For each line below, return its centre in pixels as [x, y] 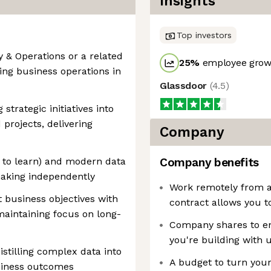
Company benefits [209, 162]
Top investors [204, 35]
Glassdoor [185, 86]
